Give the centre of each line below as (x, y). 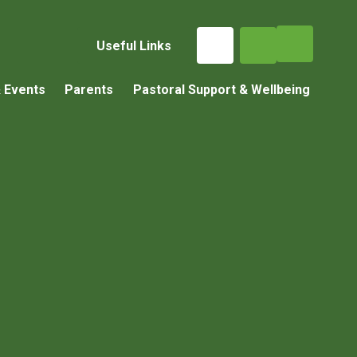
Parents (89, 89)
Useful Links (133, 45)
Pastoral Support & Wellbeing (221, 89)
